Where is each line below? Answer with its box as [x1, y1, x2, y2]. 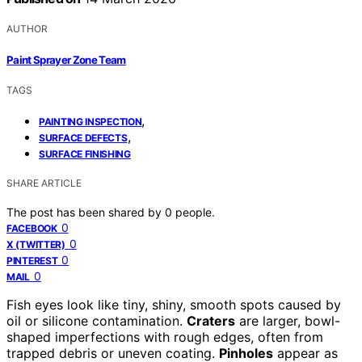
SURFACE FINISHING [39, 147, 131, 160]
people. [175, 204, 215, 219]
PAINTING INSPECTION [39, 115, 142, 128]
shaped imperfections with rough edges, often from [6, 328, 323, 345]
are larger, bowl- [235, 312, 340, 329]
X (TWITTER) [6, 238, 65, 250]
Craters [187, 312, 235, 329]
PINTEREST [6, 254, 58, 267]
